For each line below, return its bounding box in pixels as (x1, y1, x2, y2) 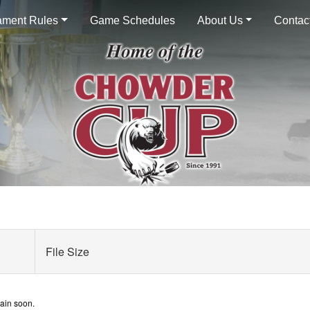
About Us (197, 15, 243, 26)
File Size (46, 243, 89, 259)
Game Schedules (89, 15, 175, 26)
